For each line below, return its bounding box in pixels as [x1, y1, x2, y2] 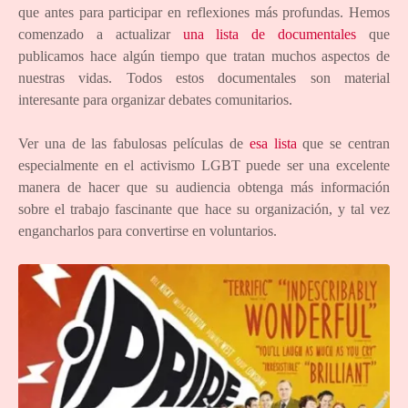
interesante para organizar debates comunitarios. [18, 92, 292, 108]
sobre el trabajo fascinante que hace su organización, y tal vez [18, 201, 390, 218]
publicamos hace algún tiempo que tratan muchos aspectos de [18, 48, 390, 65]
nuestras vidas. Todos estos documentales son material [18, 70, 390, 87]
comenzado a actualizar [18, 26, 183, 43]
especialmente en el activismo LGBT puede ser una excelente [18, 158, 390, 174]
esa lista [249, 136, 297, 152]
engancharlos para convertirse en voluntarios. [18, 223, 277, 240]
